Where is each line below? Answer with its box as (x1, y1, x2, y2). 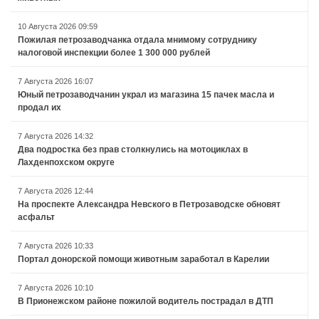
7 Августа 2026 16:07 (18, 77, 93, 86)
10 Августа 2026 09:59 (18, 22, 98, 31)
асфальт (18, 212, 55, 223)
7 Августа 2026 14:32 (18, 132, 93, 141)
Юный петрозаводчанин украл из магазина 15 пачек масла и (18, 90, 274, 100)
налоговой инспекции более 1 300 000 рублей (18, 48, 210, 58)
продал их (18, 103, 61, 113)
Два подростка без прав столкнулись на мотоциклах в (18, 145, 248, 155)
